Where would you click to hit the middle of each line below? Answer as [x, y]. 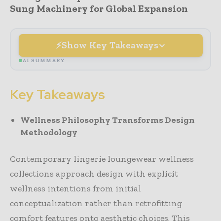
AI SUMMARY [44, 60]
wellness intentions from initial [75, 189]
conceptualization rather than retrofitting [96, 203]
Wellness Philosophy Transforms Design [108, 120]
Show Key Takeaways [110, 45]
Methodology [49, 132]
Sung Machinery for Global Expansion [99, 9]
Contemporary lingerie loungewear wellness [102, 159]
